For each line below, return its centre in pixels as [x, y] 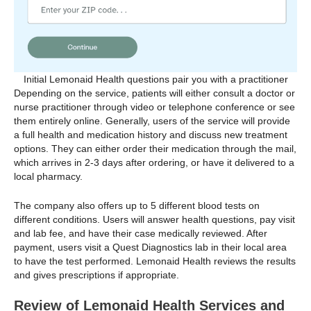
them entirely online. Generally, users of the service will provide [152, 120]
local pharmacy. [50, 176]
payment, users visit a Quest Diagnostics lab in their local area [150, 247]
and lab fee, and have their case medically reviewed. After [141, 233]
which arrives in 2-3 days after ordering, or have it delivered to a [154, 162]
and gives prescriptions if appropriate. [96, 275]
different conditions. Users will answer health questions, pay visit [154, 219]
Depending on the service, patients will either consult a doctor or [154, 93]
